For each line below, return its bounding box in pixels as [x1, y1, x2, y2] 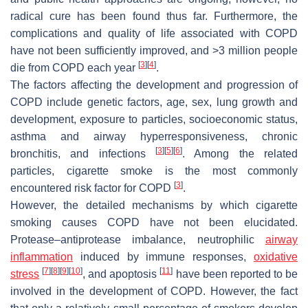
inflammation [10, 250, 73, 263]
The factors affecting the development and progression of [10, 78, 298, 91]
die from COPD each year [10, 61, 138, 74]
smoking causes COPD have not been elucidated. [10, 216, 298, 228]
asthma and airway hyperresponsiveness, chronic [10, 130, 298, 142]
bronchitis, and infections [10, 147, 155, 159]
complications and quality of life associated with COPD [10, 27, 298, 39]
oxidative [254, 250, 298, 263]
